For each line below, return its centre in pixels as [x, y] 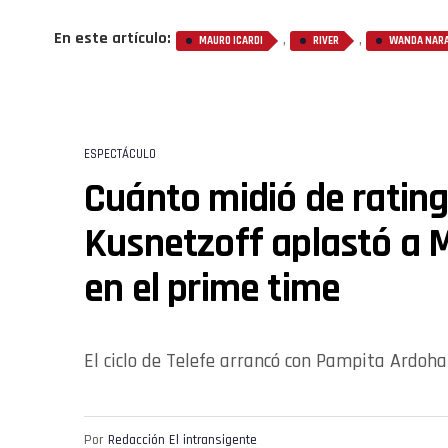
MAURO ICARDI [231, 40]
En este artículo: [112, 38]
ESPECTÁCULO [120, 153]
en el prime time [212, 289]
